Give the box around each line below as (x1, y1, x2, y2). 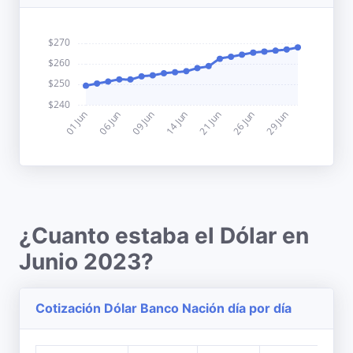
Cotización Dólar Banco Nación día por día (35, 300, 292, 316)
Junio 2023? (19, 248, 154, 275)
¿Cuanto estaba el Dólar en (19, 222, 309, 249)
